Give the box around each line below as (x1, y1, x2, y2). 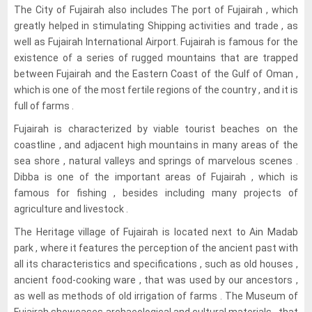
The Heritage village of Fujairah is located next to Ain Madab (14, 226, 298, 237)
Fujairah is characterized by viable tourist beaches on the (14, 123, 298, 134)
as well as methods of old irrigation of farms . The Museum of (14, 290, 298, 302)
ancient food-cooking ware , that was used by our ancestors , (14, 274, 298, 286)
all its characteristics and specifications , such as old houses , (14, 258, 298, 270)
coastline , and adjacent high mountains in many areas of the (14, 139, 298, 150)
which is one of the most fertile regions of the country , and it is (14, 84, 298, 95)
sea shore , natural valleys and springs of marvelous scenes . (14, 155, 298, 166)
